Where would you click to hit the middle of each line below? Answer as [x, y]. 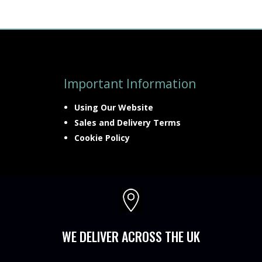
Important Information [130, 84]
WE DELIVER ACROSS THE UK [131, 237]
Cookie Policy [102, 138]
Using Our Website [113, 108]
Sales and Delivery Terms [127, 123]
